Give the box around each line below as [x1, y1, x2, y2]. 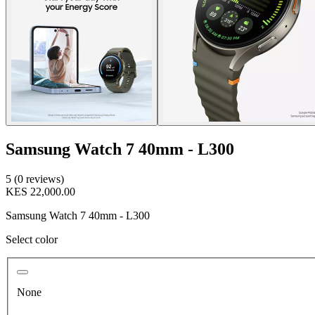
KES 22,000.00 [6, 185, 75, 198]
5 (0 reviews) [6, 172, 64, 185]
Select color [6, 233, 58, 245]
